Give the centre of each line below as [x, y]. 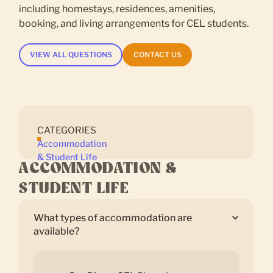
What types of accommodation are [113, 218]
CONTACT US [157, 54]
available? [57, 231]
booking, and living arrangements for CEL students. [134, 23]
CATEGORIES [67, 130]
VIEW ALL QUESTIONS [71, 54]
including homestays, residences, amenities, [117, 9]
